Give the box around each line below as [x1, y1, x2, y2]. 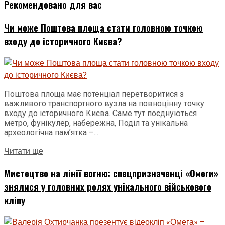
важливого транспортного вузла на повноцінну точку [4, 98, 204, 108]
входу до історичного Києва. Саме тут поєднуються [4, 108, 197, 118]
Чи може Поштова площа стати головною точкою [4, 20, 203, 34]
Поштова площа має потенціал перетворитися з [4, 89, 184, 99]
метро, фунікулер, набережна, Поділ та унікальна [4, 118, 188, 128]
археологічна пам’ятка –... [4, 127, 98, 137]
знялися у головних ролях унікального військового [4, 180, 211, 194]
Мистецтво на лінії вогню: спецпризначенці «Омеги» [4, 166, 218, 180]
